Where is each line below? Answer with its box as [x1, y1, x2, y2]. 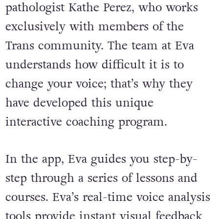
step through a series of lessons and [5, 170, 197, 186]
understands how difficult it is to [5, 57, 184, 73]
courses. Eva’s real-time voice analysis [5, 189, 210, 205]
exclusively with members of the [5, 19, 184, 35]
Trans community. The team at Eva [5, 38, 194, 54]
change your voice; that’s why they [5, 76, 193, 92]
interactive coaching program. [5, 114, 167, 131]
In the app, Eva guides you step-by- [5, 151, 197, 167]
